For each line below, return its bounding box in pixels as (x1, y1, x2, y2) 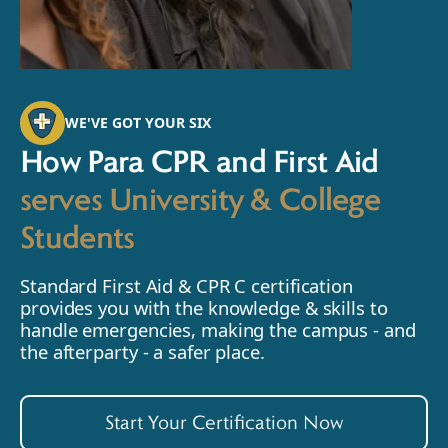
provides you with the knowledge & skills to (20, 295, 388, 321)
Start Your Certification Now (105, 413, 343, 434)
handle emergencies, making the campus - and (20, 317, 416, 343)
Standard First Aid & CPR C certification (20, 273, 353, 299)
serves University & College (20, 186, 381, 219)
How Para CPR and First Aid (20, 148, 379, 181)
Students (20, 224, 135, 257)
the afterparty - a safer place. (20, 339, 265, 365)
